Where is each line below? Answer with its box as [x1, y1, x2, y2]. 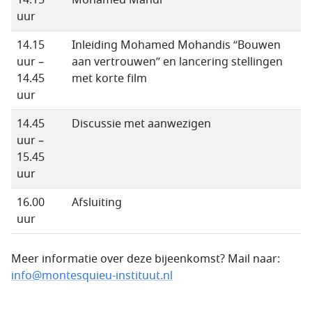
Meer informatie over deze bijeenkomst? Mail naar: [11, 251, 280, 267]
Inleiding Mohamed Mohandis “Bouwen [72, 37, 281, 54]
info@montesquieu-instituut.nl [11, 267, 173, 284]
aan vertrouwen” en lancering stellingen [72, 54, 283, 70]
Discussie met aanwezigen [72, 116, 211, 132]
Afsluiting [72, 194, 122, 211]
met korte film [72, 70, 147, 87]
